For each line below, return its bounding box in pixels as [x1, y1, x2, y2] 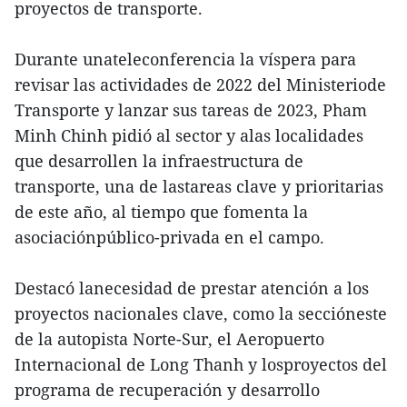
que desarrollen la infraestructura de [15, 150, 303, 173]
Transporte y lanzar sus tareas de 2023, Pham [15, 99, 367, 122]
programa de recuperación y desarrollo [15, 379, 320, 402]
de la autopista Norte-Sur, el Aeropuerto [15, 328, 324, 351]
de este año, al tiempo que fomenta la [15, 201, 308, 223]
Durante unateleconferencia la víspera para [15, 48, 356, 71]
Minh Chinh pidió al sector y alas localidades [15, 124, 363, 147]
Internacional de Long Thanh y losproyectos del [15, 353, 387, 376]
